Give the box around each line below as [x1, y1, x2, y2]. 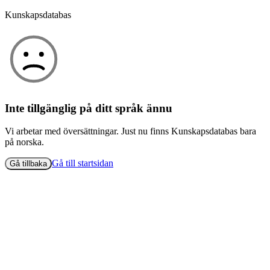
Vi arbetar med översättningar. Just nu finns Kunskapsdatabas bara [5, 126, 256, 137]
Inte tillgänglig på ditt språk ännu [5, 101, 172, 115]
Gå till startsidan [52, 158, 113, 169]
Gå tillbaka [10, 159, 47, 169]
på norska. [5, 137, 44, 148]
